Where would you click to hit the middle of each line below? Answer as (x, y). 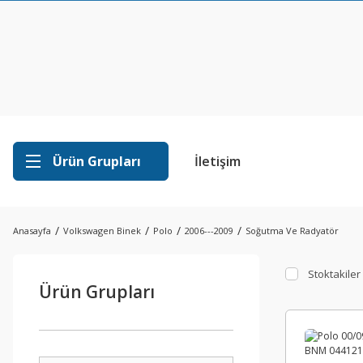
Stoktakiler (334, 273)
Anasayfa (32, 231)
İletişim (218, 161)
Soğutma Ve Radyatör (292, 231)
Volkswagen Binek (102, 231)
